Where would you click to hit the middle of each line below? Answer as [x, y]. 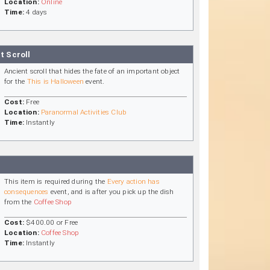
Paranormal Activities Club [84, 112]
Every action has [133, 181]
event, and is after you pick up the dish [111, 191]
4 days [36, 12]
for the [16, 81]
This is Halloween [55, 81]
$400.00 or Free [51, 222]
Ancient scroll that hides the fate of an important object [92, 71]
